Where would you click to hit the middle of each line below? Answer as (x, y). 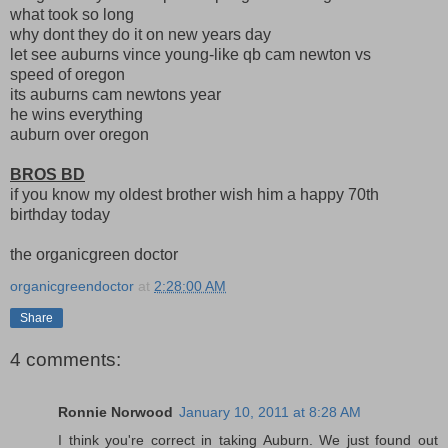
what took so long (72, 14)
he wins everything (76, 114)
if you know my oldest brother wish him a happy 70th (194, 194)
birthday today (60, 214)
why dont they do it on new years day (140, 34)
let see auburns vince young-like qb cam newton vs (190, 54)
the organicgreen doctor (94, 254)
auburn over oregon (79, 134)
